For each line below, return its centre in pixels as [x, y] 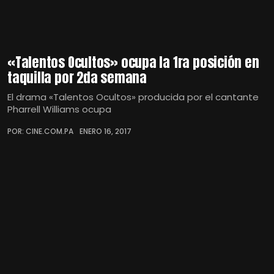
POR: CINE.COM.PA [40, 131]
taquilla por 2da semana [77, 78]
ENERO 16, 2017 [106, 131]
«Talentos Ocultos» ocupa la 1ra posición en [133, 62]
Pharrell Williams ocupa [59, 109]
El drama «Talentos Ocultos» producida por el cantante [133, 97]
